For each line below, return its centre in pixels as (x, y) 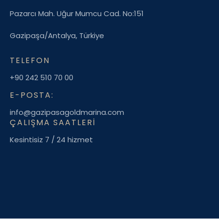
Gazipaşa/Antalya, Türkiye (57, 35)
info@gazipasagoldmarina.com (67, 112)
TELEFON (30, 60)
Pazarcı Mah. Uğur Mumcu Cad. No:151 (77, 14)
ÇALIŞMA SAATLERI (53, 122)
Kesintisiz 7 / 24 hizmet (51, 139)
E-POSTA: (32, 95)
